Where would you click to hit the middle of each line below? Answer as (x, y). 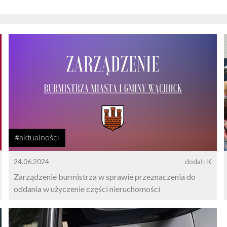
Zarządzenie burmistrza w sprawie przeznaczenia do (105, 177)
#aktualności (37, 138)
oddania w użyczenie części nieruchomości (87, 189)
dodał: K (199, 162)
